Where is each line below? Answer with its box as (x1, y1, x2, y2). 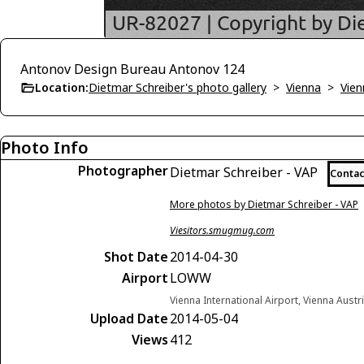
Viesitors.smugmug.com (170, 223, 275, 237)
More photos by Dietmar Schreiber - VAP (170, 197, 358, 211)
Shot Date (104, 248, 168, 266)
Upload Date (90, 310, 168, 327)
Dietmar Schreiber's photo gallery (89, 80, 266, 95)
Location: (35, 80, 89, 95)
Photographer (78, 162, 168, 180)
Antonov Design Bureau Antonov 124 (20, 60, 245, 78)
